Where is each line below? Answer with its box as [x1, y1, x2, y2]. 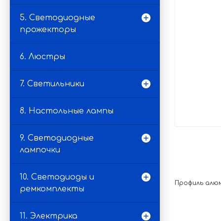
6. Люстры [20, 52, 65, 61]
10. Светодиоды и [20, 173, 94, 182]
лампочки [20, 146, 60, 154]
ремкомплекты [20, 184, 84, 193]
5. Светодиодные [20, 13, 95, 22]
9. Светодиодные [20, 134, 94, 143]
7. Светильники [20, 79, 84, 88]
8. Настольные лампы [20, 107, 113, 115]
